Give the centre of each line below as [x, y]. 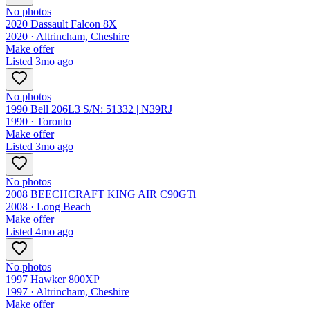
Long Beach [64, 207]
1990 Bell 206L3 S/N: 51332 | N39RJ [89, 109]
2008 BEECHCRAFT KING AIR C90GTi [101, 194]
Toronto [54, 122]
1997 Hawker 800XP [53, 280]
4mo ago [54, 232]
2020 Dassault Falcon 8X [61, 24]
